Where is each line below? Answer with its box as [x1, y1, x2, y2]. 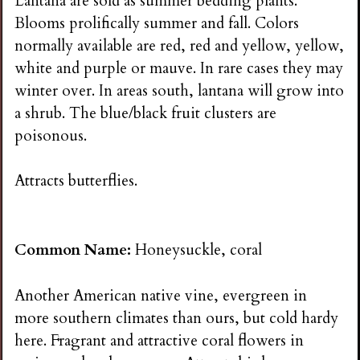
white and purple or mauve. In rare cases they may [14, 57, 344, 79]
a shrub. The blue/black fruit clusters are [14, 102, 277, 124]
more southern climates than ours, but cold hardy [14, 307, 339, 329]
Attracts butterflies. [14, 170, 138, 191]
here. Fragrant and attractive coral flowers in [14, 329, 305, 351]
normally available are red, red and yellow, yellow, [14, 35, 345, 56]
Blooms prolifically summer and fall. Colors [14, 12, 300, 34]
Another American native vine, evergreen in [14, 284, 308, 306]
